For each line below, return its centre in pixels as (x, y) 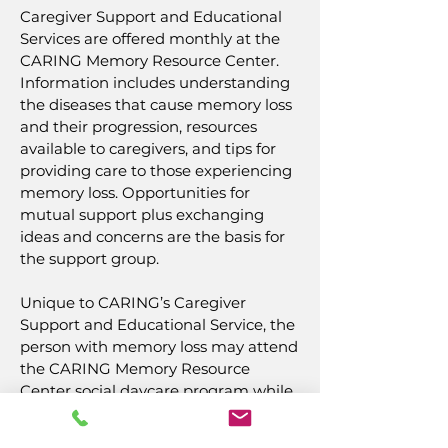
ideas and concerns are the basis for (152, 236)
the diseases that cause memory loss (156, 104)
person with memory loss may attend (159, 346)
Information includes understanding (155, 82)
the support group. (89, 258)
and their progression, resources (138, 126)
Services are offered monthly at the (150, 38)
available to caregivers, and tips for (148, 148)
